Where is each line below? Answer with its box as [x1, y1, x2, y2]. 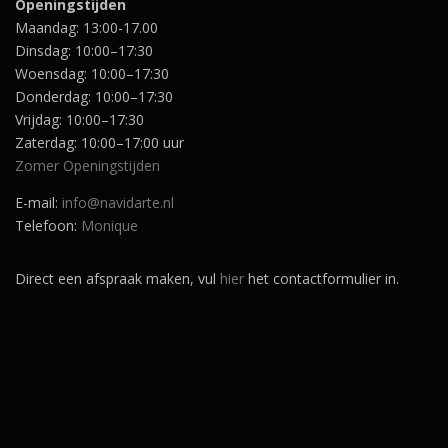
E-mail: [15, 192, 62, 212]
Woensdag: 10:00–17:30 [15, 64, 169, 84]
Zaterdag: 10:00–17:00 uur [15, 133, 184, 153]
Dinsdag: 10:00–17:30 [15, 41, 153, 61]
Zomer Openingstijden [15, 156, 160, 176]
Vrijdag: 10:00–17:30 [15, 110, 144, 130]
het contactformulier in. [244, 268, 399, 288]
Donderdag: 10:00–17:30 [15, 87, 173, 107]
